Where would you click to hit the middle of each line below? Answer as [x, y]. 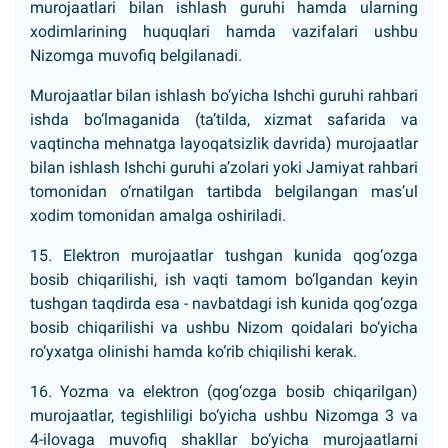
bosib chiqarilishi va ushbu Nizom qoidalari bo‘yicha [224, 327]
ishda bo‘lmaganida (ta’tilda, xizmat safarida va [224, 119]
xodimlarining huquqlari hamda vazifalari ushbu [224, 31]
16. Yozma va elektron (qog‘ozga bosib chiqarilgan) [224, 391]
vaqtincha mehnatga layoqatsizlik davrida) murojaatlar [224, 143]
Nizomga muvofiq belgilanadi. [136, 55]
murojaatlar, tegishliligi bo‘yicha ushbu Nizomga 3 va [224, 415]
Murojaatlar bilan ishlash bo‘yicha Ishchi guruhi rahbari [224, 95]
